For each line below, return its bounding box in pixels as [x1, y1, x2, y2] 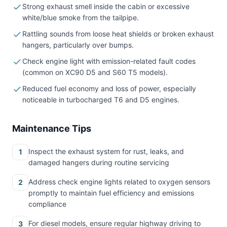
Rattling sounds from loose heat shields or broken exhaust [22, 29, 214, 38]
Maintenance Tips [12, 123, 91, 134]
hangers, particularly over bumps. [22, 41, 134, 49]
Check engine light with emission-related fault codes [22, 57, 196, 65]
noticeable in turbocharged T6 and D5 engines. [22, 95, 179, 104]
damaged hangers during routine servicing [28, 158, 169, 167]
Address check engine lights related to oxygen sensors [28, 177, 210, 186]
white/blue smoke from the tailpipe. [22, 13, 139, 22]
